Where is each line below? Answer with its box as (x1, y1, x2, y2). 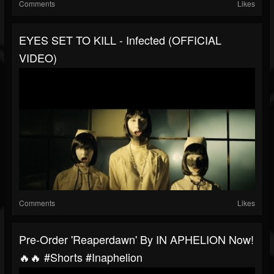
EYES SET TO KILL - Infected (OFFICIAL (19, 32, 221, 48)
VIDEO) (19, 50, 57, 66)
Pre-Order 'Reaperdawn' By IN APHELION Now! (19, 231, 254, 248)
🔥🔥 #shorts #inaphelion (19, 249, 143, 265)
